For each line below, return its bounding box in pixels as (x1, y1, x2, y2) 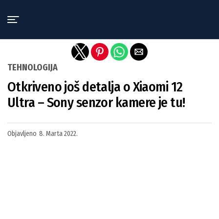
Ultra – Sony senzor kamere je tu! (7, 94, 185, 110)
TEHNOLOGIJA (7, 62, 58, 73)
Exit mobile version (74, 6, 145, 16)
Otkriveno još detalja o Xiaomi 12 (7, 79, 183, 95)
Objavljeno (7, 130, 37, 138)
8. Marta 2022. (39, 130, 78, 138)
